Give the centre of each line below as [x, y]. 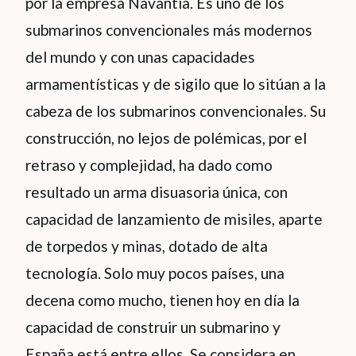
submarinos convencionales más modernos [169, 30]
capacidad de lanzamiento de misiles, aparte [174, 219]
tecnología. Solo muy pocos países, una [155, 273]
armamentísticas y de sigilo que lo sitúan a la [176, 84]
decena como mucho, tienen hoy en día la [163, 300]
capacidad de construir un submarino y [153, 327]
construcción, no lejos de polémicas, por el [166, 138]
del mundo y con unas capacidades [140, 57]
